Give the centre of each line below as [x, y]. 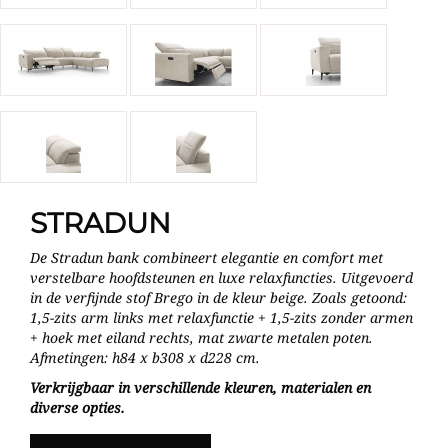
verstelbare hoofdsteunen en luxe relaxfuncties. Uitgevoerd [221, 277]
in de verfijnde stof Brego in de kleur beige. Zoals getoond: [218, 297]
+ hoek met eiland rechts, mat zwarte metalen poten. [201, 337]
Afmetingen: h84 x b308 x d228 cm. [145, 357]
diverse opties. [77, 407]
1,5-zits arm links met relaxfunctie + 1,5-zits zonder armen [221, 317]
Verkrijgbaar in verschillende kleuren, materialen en [200, 387]
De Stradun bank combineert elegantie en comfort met [206, 257]
